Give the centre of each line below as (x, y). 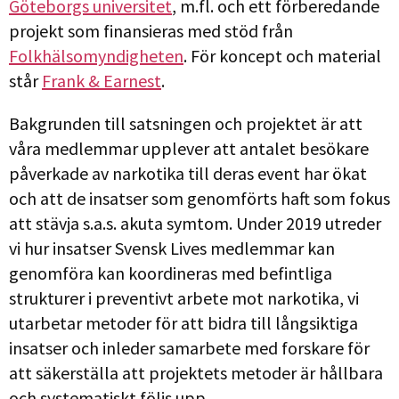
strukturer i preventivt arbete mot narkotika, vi (184, 298)
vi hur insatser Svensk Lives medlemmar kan (172, 248)
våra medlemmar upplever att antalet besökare (189, 149)
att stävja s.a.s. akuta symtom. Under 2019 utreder (195, 224)
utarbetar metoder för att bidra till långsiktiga (183, 323)
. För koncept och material (282, 56)
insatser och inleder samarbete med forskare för (189, 348)
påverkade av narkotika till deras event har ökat (188, 174)
